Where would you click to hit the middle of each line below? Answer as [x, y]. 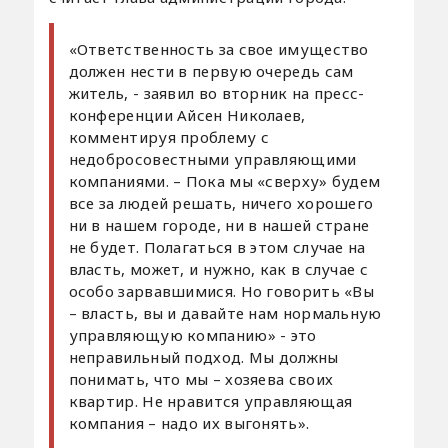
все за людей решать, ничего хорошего [221, 203]
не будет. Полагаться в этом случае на [217, 247]
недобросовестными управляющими [212, 159]
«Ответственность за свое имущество [218, 49]
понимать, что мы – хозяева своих [201, 379]
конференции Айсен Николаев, [187, 115]
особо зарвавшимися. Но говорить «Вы [221, 291]
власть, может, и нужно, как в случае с [218, 269]
